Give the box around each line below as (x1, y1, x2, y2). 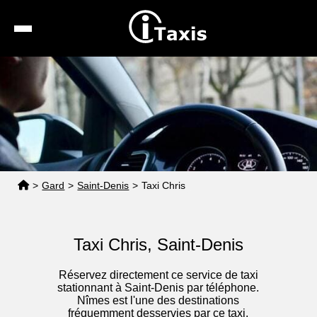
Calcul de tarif (141, 88, 204, 100)
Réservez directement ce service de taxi (58, 269, 258, 282)
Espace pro (145, 141, 198, 153)
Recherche (146, 62, 198, 74)
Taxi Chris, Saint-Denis (73, 235, 243, 255)
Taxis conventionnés (127, 115, 221, 127)
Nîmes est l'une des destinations (77, 294, 240, 307)
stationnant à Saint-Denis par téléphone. (57, 282, 260, 294)
